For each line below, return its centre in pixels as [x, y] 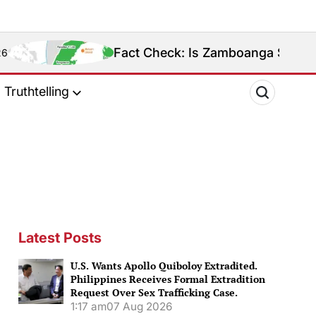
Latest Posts [60, 238]
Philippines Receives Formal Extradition [168, 279]
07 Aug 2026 [139, 306]
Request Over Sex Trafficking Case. [154, 292]
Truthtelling [36, 92]
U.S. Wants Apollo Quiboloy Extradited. [164, 266]
